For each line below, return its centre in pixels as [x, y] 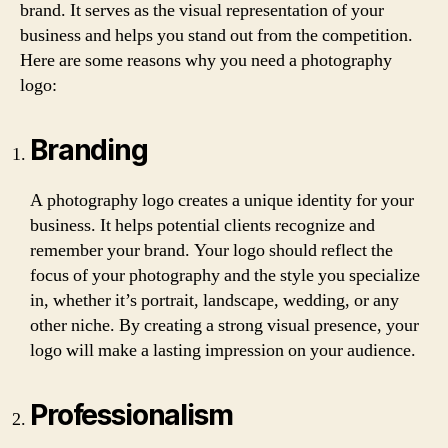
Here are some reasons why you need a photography [206, 60]
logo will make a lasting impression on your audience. [223, 350]
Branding [89, 150]
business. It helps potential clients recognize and [202, 225]
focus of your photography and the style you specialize [225, 275]
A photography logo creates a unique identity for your [222, 200]
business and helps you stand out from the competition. [216, 35]
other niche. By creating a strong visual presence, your [224, 325]
